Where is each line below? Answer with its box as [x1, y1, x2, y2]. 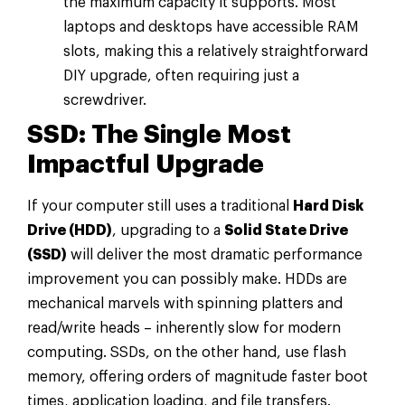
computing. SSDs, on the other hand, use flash [27, 344, 346, 360]
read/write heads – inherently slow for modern [27, 320, 341, 335]
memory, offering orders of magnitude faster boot [27, 369, 368, 384]
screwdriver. [63, 92, 146, 108]
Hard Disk [293, 198, 363, 213]
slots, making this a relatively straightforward [63, 43, 368, 59]
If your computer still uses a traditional [27, 198, 293, 213]
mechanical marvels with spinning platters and [27, 296, 343, 311]
